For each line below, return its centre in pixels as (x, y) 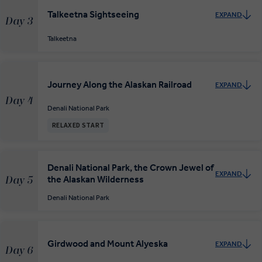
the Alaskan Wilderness (96, 180)
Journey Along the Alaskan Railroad (120, 84)
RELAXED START (78, 126)
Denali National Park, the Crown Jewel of (130, 168)
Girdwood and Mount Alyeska (108, 244)
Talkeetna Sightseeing (93, 15)
